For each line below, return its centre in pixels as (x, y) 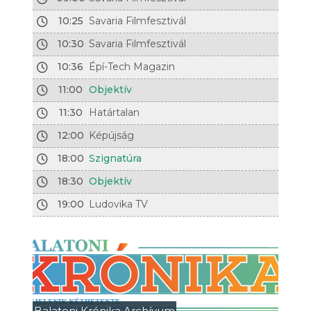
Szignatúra (116, 158)
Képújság (112, 135)
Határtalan (115, 112)
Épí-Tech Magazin (132, 67)
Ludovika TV (119, 204)
